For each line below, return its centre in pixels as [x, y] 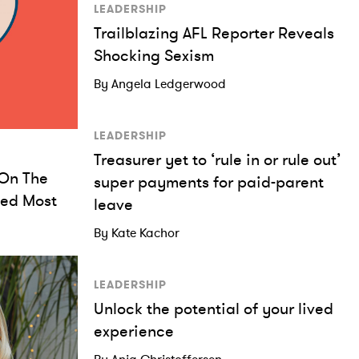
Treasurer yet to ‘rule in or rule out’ [217, 159]
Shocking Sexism [154, 55]
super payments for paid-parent [209, 182]
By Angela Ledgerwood [160, 83]
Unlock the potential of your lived [214, 309]
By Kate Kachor [137, 232]
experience [134, 331]
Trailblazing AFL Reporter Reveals [214, 33]
